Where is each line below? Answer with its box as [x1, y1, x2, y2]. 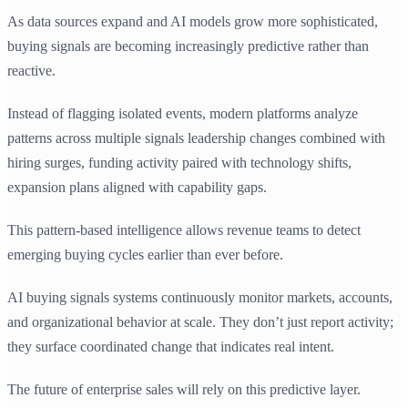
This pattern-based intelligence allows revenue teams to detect [7, 222, 361, 239]
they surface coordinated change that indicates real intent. [7, 339, 334, 355]
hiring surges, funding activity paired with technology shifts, [7, 155, 352, 171]
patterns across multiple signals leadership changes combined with [7, 130, 385, 147]
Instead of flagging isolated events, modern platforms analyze [7, 106, 358, 122]
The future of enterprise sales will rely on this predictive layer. [7, 382, 361, 398]
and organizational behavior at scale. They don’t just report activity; [7, 314, 393, 331]
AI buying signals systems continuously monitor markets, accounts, [7, 290, 393, 306]
